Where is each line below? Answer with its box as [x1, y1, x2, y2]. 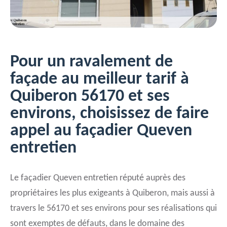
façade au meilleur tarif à [10, 70, 189, 88]
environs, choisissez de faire [10, 105, 209, 123]
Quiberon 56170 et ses [10, 88, 170, 105]
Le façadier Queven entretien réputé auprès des [10, 173, 185, 183]
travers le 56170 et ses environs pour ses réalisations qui [10, 204, 217, 213]
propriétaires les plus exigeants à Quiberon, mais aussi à [10, 188, 215, 198]
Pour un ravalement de [10, 53, 173, 71]
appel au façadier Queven [10, 122, 192, 140]
